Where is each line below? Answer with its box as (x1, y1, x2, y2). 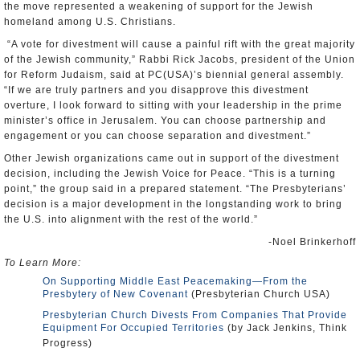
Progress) (43, 337, 92, 349)
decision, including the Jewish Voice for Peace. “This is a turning (4, 168, 336, 179)
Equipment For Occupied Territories (43, 322, 224, 333)
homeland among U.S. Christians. (4, 16, 176, 27)
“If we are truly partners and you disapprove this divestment (4, 84, 309, 96)
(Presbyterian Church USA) (188, 288, 330, 300)
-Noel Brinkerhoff (268, 236, 356, 247)
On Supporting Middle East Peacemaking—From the (43, 276, 308, 287)
